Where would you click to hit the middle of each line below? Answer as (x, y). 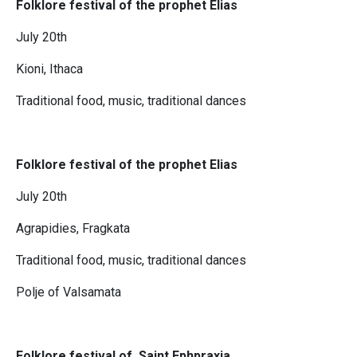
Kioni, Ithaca (49, 69)
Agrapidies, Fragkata (73, 229)
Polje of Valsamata (69, 292)
